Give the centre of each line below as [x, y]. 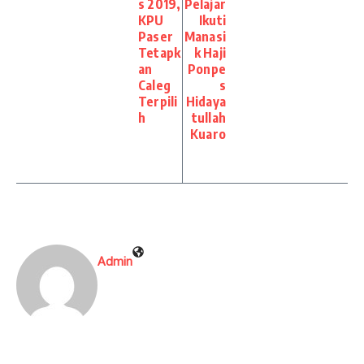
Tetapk [160, 53]
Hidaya [206, 102]
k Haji [210, 53]
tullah [208, 118]
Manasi [205, 37]
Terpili [158, 102]
